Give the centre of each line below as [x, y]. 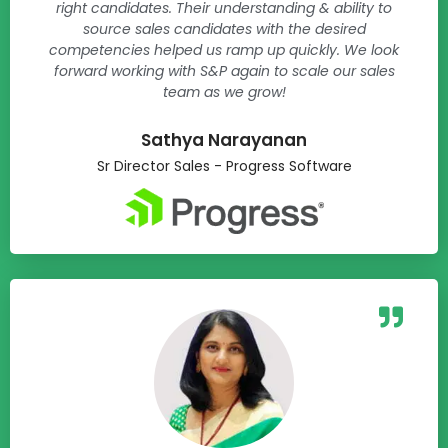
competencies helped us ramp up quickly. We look [224, 49]
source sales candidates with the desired [224, 28]
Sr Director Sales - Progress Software [224, 165]
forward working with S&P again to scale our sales [224, 70]
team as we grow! [224, 91]
